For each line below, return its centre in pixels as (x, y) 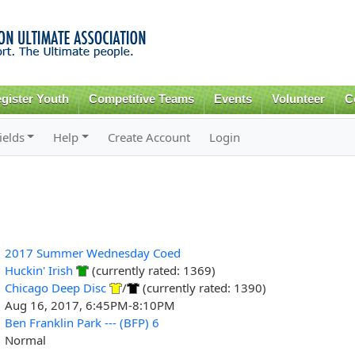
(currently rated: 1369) (152, 270)
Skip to (143, 9)
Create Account (149, 137)
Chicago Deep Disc (55, 287)
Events (233, 99)
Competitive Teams (142, 99)
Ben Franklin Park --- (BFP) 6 (82, 322)
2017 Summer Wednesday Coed (92, 252)
